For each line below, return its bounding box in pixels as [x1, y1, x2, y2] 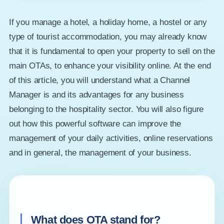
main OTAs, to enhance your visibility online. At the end [8, 61, 211, 70]
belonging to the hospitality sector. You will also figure [8, 104, 204, 114]
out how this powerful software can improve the [8, 119, 181, 128]
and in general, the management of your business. [8, 148, 191, 157]
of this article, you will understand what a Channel [8, 75, 190, 85]
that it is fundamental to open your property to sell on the [8, 46, 215, 56]
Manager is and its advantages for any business [8, 90, 184, 99]
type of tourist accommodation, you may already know [8, 32, 207, 41]
